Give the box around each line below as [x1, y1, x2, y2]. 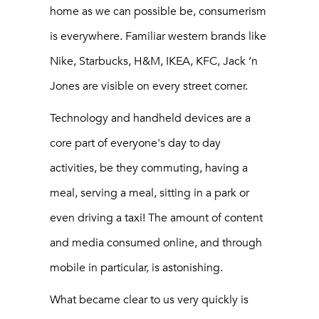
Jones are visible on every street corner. [50, 78, 248, 93]
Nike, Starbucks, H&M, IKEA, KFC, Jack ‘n [50, 53, 258, 68]
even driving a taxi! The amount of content [50, 210, 263, 225]
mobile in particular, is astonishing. [50, 260, 223, 275]
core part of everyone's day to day [50, 135, 221, 150]
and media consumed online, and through [50, 235, 262, 250]
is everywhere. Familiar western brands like [50, 28, 266, 43]
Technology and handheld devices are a [50, 110, 251, 125]
